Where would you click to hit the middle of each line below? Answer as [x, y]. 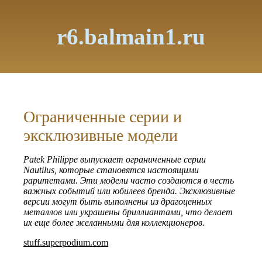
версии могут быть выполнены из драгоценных [118, 201]
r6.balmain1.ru [131, 37]
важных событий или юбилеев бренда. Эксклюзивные [129, 191]
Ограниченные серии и [103, 117]
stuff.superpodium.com [66, 242]
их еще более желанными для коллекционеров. [114, 223]
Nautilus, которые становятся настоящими [111, 170]
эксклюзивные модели [101, 135]
